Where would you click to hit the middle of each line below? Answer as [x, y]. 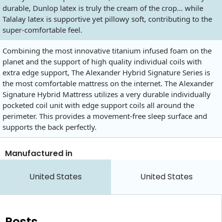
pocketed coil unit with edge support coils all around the [98, 105]
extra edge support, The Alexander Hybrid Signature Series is [106, 72]
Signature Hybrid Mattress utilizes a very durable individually [107, 94]
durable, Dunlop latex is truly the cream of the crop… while [103, 8]
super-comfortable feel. [42, 29]
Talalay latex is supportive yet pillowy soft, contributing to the [107, 19]
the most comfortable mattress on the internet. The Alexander [108, 83]
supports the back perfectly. [50, 127]
